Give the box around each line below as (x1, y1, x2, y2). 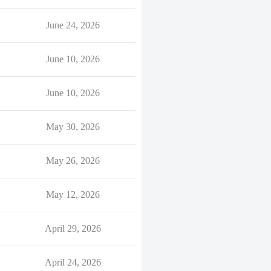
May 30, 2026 (45, 122, 100, 132)
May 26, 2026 (45, 155, 100, 166)
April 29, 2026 (44, 223, 101, 233)
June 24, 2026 (45, 20, 100, 30)
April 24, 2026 (44, 257, 101, 267)
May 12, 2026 (45, 189, 100, 200)
